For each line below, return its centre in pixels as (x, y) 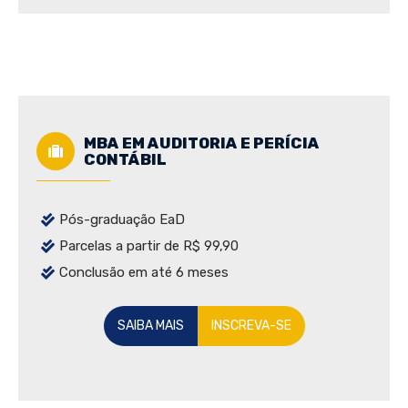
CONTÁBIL (125, 160)
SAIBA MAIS (150, 326)
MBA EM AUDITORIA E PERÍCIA (202, 143)
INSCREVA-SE (251, 326)
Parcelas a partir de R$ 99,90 (149, 246)
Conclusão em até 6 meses (144, 273)
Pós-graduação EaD (122, 220)
